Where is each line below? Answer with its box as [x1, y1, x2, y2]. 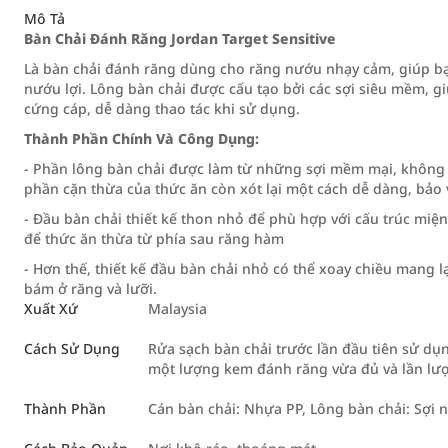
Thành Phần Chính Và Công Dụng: [24, 129, 259, 148]
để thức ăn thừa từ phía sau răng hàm [24, 229, 284, 248]
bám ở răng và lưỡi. [24, 279, 157, 298]
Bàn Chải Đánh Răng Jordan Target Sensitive [24, 29, 336, 48]
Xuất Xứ [24, 299, 78, 318]
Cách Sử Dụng [24, 339, 120, 358]
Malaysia [148, 299, 207, 318]
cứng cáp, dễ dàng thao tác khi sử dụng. [24, 99, 300, 118]
